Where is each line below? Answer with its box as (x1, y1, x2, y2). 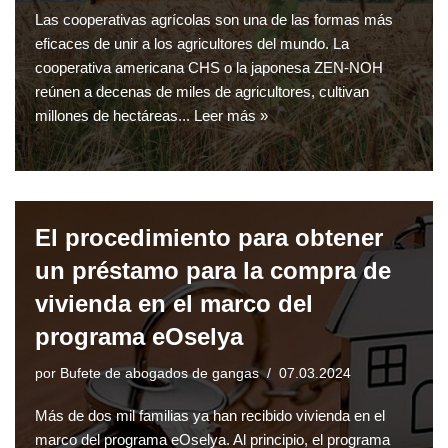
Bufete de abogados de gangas (60, 366, 259, 382)
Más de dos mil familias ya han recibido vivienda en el (35, 407, 385, 425)
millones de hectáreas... (35, 107, 194, 125)
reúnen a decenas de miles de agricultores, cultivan (35, 83, 369, 101)
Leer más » (194, 107, 268, 125)
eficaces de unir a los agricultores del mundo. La (35, 35, 349, 53)
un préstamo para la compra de (35, 257, 391, 285)
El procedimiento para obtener (35, 224, 383, 252)
